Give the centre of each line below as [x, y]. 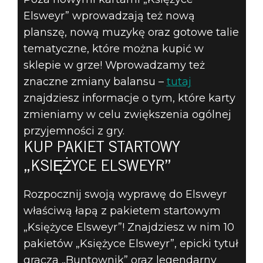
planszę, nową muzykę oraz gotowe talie [131, 32]
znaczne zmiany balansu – [95, 81]
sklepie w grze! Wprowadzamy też [114, 65]
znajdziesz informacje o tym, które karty [129, 98]
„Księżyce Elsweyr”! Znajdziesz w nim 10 [129, 227]
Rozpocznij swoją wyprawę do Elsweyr [125, 194]
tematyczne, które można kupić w [113, 48]
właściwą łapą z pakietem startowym [122, 210]
